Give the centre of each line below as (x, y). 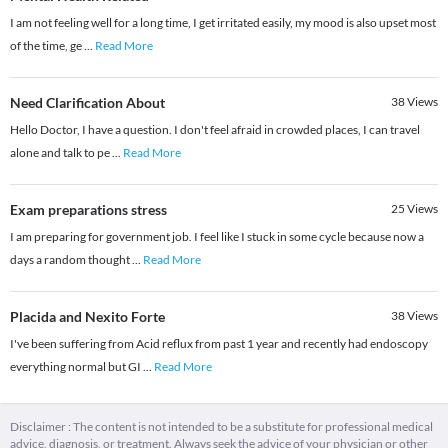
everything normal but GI (76, 367)
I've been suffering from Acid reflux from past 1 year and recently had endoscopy (219, 344)
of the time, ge (47, 46)
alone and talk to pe (61, 153)
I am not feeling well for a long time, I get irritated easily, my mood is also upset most (223, 23)
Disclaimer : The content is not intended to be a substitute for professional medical (221, 427)
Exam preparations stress (88, 210)
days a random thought (71, 260)
